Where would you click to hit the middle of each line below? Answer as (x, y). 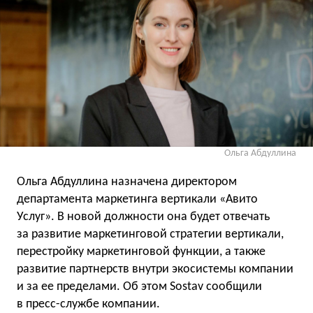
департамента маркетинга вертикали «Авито (137, 199)
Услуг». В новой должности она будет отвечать (143, 217)
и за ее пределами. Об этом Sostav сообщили (139, 286)
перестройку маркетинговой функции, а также (141, 252)
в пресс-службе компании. (88, 304)
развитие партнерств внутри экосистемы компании (155, 269)
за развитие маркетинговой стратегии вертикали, (150, 234)
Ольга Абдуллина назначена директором (127, 182)
